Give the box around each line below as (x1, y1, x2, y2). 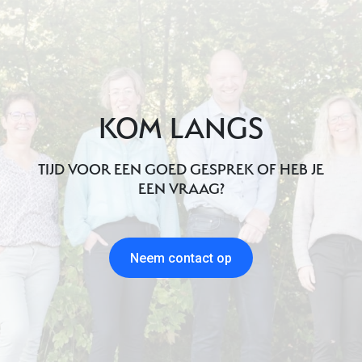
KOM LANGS (99, 110, 263, 146)
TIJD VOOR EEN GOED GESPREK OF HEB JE (38, 160, 324, 179)
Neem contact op (130, 250, 232, 266)
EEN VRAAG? (137, 179, 225, 199)
